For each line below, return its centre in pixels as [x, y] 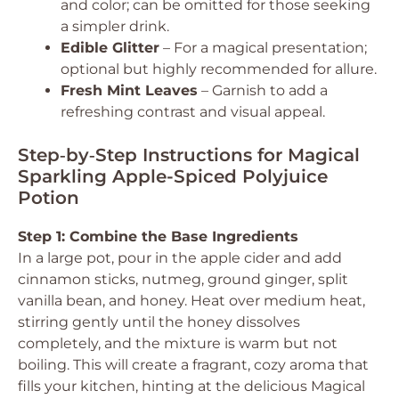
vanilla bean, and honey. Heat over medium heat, [191, 301]
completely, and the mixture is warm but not [178, 343]
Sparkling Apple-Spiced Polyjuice [173, 176]
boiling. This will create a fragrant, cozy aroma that [193, 365]
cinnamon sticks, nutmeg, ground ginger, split [183, 279]
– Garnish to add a [263, 90]
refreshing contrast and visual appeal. [193, 112]
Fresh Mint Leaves [129, 90]
